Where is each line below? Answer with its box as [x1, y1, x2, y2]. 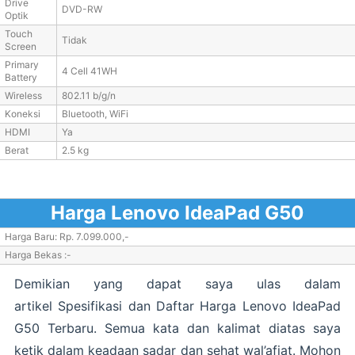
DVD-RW [62, 3, 102, 16]
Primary [5, 59, 39, 71]
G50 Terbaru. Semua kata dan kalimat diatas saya [14, 320, 341, 337]
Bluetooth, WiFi [62, 108, 128, 120]
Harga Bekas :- [5, 249, 71, 261]
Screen [5, 40, 36, 53]
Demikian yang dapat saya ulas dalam [14, 276, 341, 292]
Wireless [5, 90, 42, 102]
